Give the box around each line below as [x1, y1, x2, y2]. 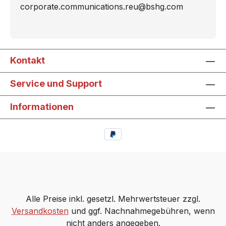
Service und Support [10, 78, 102, 89]
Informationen [10, 101, 74, 112]
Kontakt [10, 55, 45, 66]
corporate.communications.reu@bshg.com [20, 2, 183, 12]
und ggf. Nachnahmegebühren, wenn [68, 206, 215, 216]
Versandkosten [11, 206, 69, 216]
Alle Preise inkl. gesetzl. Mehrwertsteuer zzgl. [26, 194, 200, 204]
